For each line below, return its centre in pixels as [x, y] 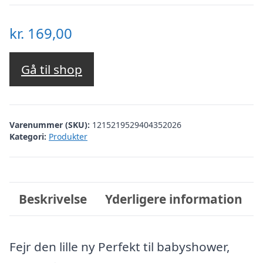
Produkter [68, 136]
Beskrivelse [53, 199]
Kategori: [28, 136]
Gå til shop [52, 70]
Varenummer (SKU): [51, 124]
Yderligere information [174, 199]
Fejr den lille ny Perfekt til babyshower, [120, 247]
